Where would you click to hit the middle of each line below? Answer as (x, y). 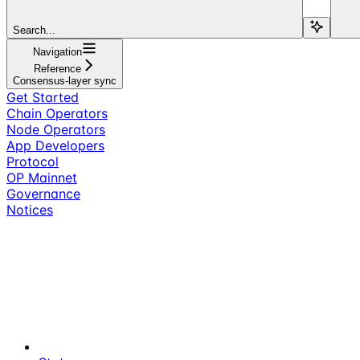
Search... (34, 30)
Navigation (57, 51)
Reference (57, 68)
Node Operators (56, 129)
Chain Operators (57, 113)
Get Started (43, 97)
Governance (43, 193)
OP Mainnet (42, 177)
